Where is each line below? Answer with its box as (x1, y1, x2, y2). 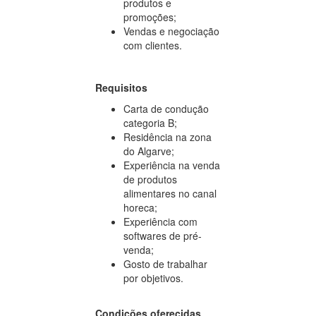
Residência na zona (123, 129, 212, 144)
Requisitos (95, 80, 147, 95)
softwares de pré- (123, 228, 202, 243)
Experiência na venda (123, 157, 220, 172)
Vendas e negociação (123, 23, 219, 38)
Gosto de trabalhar (123, 256, 207, 271)
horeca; (123, 200, 157, 214)
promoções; (123, 9, 176, 24)
